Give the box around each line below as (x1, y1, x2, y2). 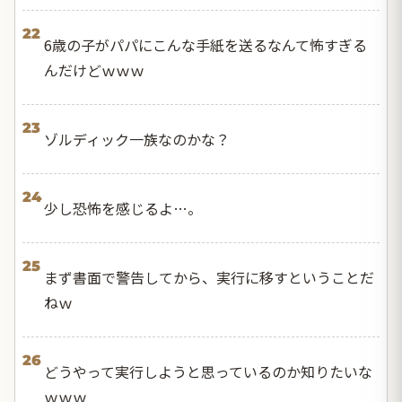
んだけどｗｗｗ (44, 59, 144, 82)
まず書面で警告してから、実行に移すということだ (44, 267, 374, 289)
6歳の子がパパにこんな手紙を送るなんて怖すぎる (44, 34, 367, 57)
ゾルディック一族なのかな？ (44, 128, 230, 151)
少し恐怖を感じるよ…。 (44, 197, 202, 220)
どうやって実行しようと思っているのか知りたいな (44, 361, 372, 383)
